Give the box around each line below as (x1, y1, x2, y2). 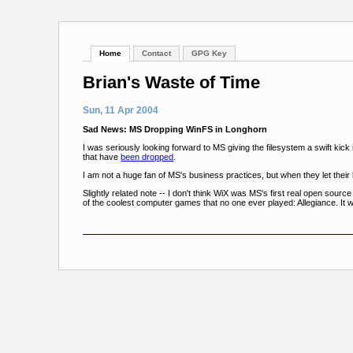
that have (83, 152, 121, 162)
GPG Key (191, 48, 228, 58)
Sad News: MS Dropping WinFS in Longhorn (83, 124, 268, 135)
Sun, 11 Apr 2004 (83, 105, 159, 117)
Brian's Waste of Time (83, 72, 261, 93)
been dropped (121, 152, 174, 162)
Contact (142, 48, 172, 58)
